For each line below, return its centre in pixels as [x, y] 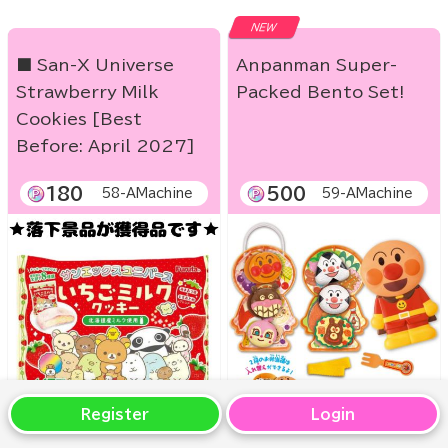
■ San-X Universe [95, 65]
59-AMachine [367, 194]
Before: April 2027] [105, 146]
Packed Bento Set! [320, 92]
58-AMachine [147, 194]
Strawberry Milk [87, 92]
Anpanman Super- [316, 65]
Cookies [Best [79, 119]
